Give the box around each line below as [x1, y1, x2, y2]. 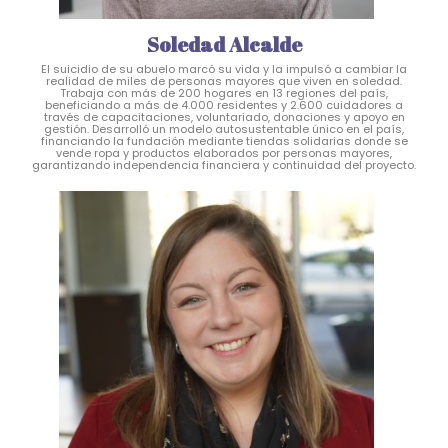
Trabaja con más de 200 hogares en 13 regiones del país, [60, 84, 388, 101]
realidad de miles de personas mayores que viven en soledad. [46, 72, 402, 89]
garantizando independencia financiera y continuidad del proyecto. [32, 156, 416, 173]
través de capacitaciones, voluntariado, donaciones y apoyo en [43, 108, 405, 125]
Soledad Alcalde [146, 30, 302, 58]
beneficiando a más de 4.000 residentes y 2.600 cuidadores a [45, 96, 403, 113]
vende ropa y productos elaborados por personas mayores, [56, 144, 392, 161]
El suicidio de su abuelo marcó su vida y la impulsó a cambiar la [41, 60, 407, 77]
